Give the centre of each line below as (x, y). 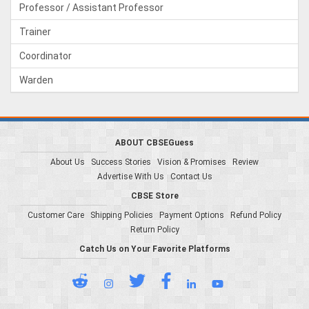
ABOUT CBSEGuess (154, 143)
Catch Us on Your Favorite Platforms (154, 249)
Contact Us (191, 177)
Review (246, 162)
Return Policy (154, 230)
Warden (36, 80)
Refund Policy (256, 215)
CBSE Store (154, 196)
